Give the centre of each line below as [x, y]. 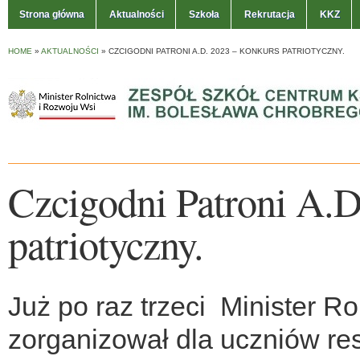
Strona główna [52, 14]
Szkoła [204, 14]
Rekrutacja [270, 14]
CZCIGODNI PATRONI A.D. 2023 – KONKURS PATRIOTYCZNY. [227, 51]
